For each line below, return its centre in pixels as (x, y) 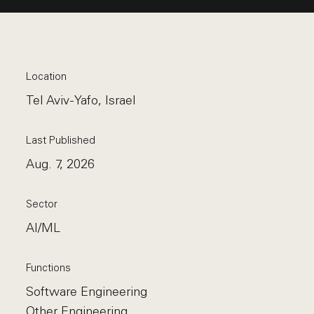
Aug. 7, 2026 (61, 164)
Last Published (61, 140)
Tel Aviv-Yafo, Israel (81, 100)
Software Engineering (87, 292)
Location (47, 76)
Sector (42, 204)
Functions (49, 268)
